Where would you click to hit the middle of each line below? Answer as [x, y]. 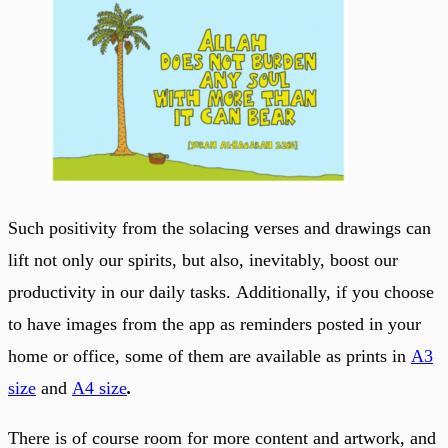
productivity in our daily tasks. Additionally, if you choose [221, 291]
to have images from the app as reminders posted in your [214, 323]
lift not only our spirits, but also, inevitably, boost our [203, 259]
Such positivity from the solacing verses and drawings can [219, 227]
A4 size [99, 387]
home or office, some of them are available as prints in [209, 355]
